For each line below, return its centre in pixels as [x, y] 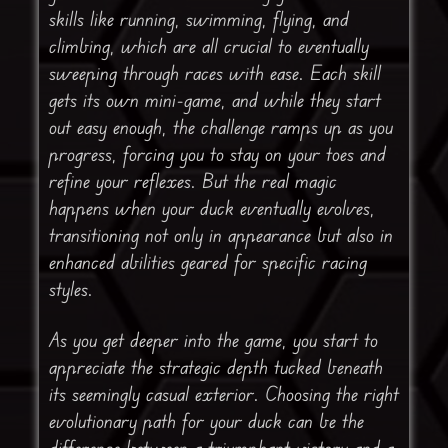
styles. [70, 289]
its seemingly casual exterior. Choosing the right [223, 394]
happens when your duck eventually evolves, [211, 208]
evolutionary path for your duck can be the [206, 421]
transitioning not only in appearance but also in [220, 235]
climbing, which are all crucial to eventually [208, 46]
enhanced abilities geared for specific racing [207, 262]
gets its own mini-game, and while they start [214, 100]
